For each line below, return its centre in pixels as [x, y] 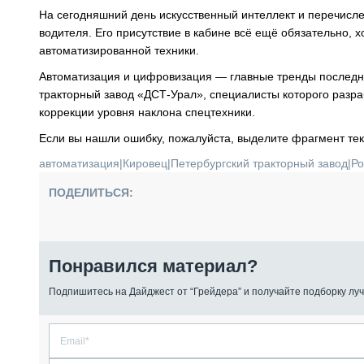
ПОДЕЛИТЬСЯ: [91, 193]
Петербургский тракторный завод [259, 163]
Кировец [145, 163]
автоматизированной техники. [119, 50]
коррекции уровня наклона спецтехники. [147, 112]
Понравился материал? [153, 266]
